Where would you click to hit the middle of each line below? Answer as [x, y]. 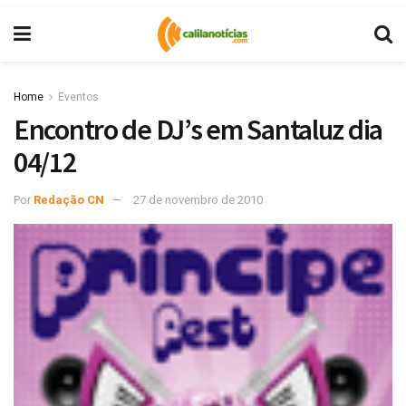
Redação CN [69, 199]
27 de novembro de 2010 [198, 199]
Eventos [78, 97]
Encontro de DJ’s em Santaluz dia [198, 130]
